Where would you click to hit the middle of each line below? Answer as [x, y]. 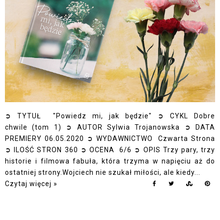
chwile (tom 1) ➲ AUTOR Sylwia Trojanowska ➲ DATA [110, 127]
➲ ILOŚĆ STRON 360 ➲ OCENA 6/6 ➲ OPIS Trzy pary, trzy [110, 150]
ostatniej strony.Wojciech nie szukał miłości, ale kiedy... [103, 172]
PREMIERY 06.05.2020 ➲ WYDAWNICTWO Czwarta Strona [110, 138]
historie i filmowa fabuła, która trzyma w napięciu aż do [110, 161]
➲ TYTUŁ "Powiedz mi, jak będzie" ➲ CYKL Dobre [110, 116]
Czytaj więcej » [31, 183]
